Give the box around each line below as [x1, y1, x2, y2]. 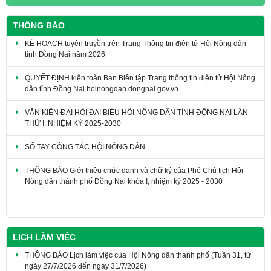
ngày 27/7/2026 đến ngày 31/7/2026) [25, 255, 146, 264]
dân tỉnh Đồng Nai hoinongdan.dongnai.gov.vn [25, 78, 178, 87]
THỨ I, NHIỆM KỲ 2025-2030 [25, 113, 121, 122]
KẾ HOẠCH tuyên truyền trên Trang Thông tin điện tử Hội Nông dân [25, 33, 246, 42]
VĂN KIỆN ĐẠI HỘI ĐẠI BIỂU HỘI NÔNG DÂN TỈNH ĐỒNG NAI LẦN [25, 102, 248, 111]
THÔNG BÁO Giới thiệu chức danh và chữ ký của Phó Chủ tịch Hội [25, 160, 243, 169]
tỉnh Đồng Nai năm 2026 [25, 44, 105, 53]
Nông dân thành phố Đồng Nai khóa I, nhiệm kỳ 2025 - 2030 [25, 171, 223, 180]
